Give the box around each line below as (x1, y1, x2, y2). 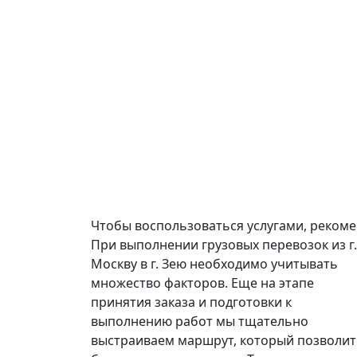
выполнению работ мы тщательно (91, 312, 308, 330)
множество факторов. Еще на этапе (91, 273, 314, 292)
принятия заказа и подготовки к (91, 292, 292, 311)
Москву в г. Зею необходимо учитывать (91, 254, 338, 273)
